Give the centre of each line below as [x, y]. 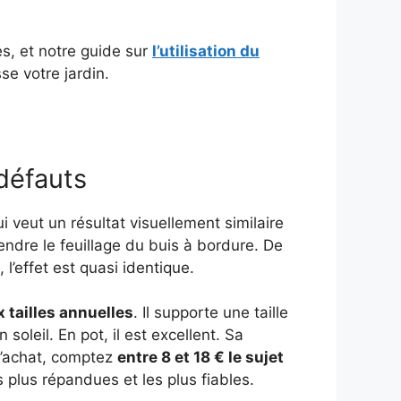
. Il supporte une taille [211, 313]
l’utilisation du [206, 51]
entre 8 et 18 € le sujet [200, 358]
